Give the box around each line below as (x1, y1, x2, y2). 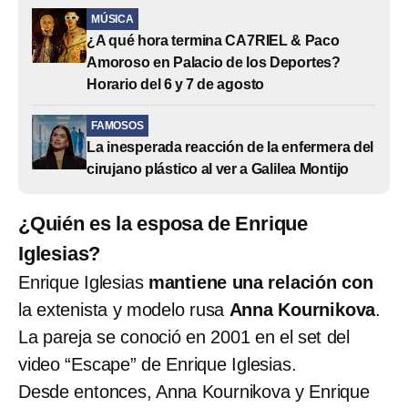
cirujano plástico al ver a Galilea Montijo (87, 161, 350, 178)
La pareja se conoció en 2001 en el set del (18, 327, 350, 348)
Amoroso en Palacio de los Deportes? (87, 55, 341, 71)
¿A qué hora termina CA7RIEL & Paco (87, 33, 340, 49)
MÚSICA (91, 13, 134, 26)
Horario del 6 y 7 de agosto (87, 76, 265, 93)
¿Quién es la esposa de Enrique (18, 212, 308, 236)
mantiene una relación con (148, 272, 373, 293)
